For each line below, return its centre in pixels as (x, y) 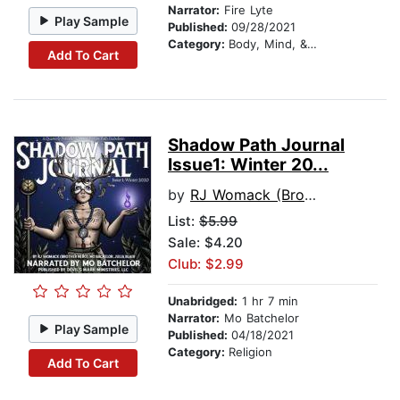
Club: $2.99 (206, 264)
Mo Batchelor (259, 318)
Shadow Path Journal (256, 146)
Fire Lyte (246, 10)
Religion (250, 352)
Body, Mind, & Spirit (268, 44)
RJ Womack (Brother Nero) (247, 195)
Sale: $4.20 (205, 243)
